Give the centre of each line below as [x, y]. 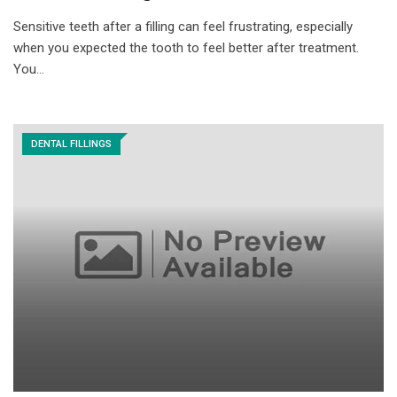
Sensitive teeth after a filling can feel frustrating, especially [183, 27]
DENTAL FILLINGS [71, 144]
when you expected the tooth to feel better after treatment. [186, 48]
